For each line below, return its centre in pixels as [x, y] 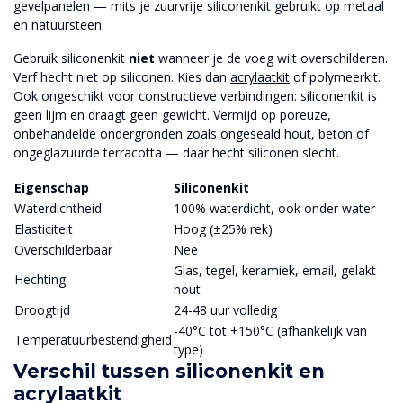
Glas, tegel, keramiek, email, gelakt [275, 271]
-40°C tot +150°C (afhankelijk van [270, 331]
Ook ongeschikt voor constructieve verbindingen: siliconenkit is [195, 96]
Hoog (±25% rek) [223, 229]
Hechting [40, 280]
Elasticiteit [44, 229]
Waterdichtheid [58, 209]
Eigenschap [52, 188]
